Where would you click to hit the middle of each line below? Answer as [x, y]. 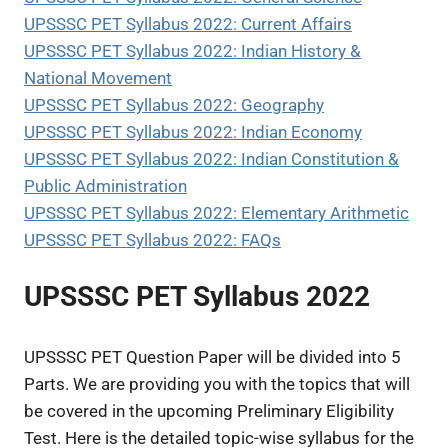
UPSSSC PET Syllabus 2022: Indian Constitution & [211, 158]
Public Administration [105, 185]
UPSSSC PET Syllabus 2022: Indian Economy [193, 131]
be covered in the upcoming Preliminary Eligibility [209, 411]
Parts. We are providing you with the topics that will [217, 384]
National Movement [98, 77]
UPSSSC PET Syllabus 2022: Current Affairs [188, 23]
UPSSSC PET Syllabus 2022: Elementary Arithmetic [216, 212]
